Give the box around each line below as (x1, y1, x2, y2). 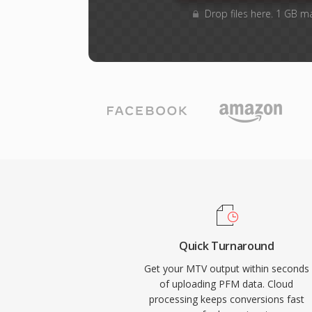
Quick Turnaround (178, 238, 274, 253)
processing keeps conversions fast (148, 292, 304, 306)
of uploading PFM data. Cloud (159, 277, 294, 290)
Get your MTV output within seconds (143, 262, 309, 275)
